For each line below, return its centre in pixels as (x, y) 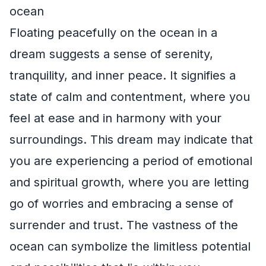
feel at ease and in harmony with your (115, 118)
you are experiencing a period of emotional (131, 161)
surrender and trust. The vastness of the (124, 225)
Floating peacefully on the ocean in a (113, 33)
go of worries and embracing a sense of (121, 204)
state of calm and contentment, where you (130, 97)
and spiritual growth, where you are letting (129, 183)
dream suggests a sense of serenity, (111, 54)
